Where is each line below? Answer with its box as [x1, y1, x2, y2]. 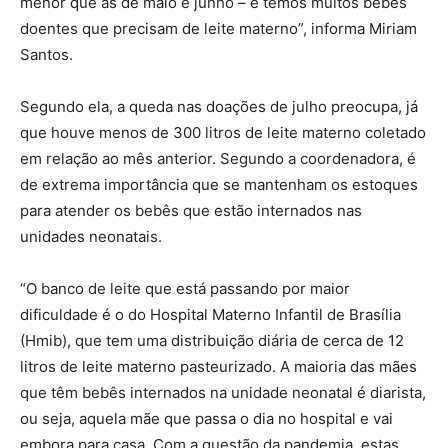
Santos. [20, 44, 73, 64]
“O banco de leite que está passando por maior [20, 278, 350, 298]
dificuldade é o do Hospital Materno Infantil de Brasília [20, 304, 401, 324]
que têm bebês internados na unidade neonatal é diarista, [20, 382, 426, 402]
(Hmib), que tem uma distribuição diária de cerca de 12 [20, 330, 404, 350]
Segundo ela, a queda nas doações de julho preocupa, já [20, 96, 418, 116]
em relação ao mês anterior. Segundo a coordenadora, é [20, 148, 416, 168]
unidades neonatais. [20, 226, 162, 246]
